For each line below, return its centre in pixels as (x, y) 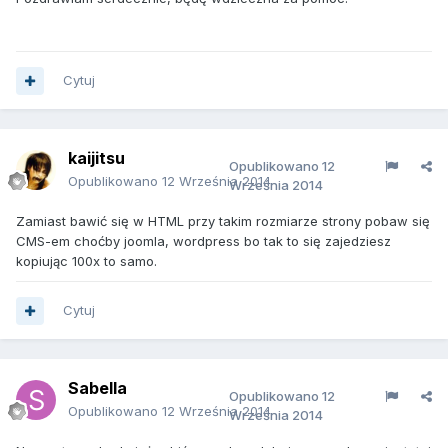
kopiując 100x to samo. (86, 261)
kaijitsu (96, 158)
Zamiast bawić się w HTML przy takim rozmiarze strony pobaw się (223, 221)
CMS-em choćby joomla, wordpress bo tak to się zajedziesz (203, 241)
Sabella (97, 388)
